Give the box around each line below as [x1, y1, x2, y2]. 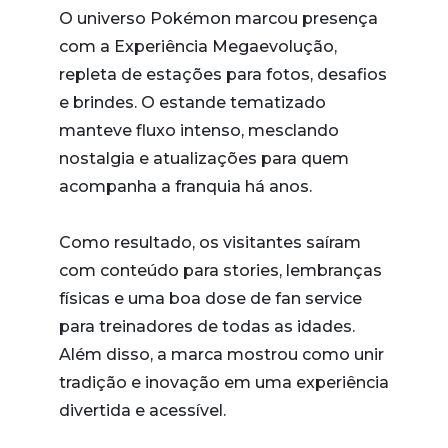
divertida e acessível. [59, 401, 226, 421]
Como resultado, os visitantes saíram [59, 233, 361, 253]
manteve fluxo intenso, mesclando [59, 121, 339, 141]
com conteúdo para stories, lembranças [59, 261, 382, 281]
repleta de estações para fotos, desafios [59, 65, 387, 85]
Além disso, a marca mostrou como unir [59, 345, 384, 365]
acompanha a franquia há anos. [59, 177, 312, 197]
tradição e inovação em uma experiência [59, 373, 389, 393]
